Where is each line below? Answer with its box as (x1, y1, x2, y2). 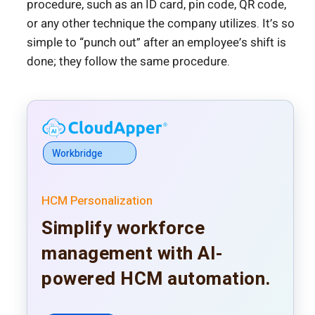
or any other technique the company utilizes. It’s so (27, 15, 295, 33)
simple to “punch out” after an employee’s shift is (27, 34, 286, 52)
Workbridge (52, 146, 103, 162)
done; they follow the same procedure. (27, 53, 230, 71)
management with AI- (41, 240, 224, 268)
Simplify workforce (41, 215, 205, 243)
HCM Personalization (41, 192, 153, 210)
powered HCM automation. (41, 266, 271, 293)
